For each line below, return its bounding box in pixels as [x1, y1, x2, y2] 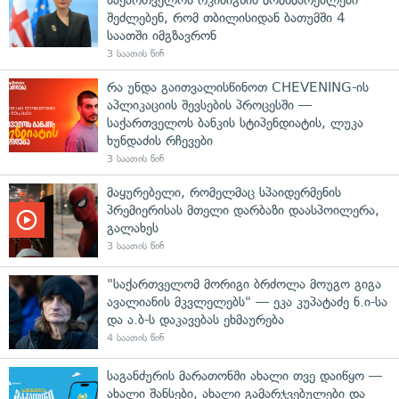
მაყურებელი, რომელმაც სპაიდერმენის [107, 183, 341, 200]
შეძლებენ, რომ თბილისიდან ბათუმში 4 [107, 9, 346, 26]
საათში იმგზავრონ [107, 27, 216, 44]
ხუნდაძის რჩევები [107, 132, 213, 149]
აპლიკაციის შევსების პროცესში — [107, 96, 312, 113]
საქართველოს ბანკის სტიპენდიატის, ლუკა [107, 114, 363, 131]
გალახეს [107, 219, 159, 236]
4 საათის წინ [107, 331, 164, 344]
